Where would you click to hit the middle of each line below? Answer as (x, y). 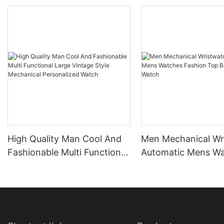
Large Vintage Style (49, 166)
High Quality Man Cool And (64, 139)
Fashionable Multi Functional (68, 152)
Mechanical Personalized (60, 179)
